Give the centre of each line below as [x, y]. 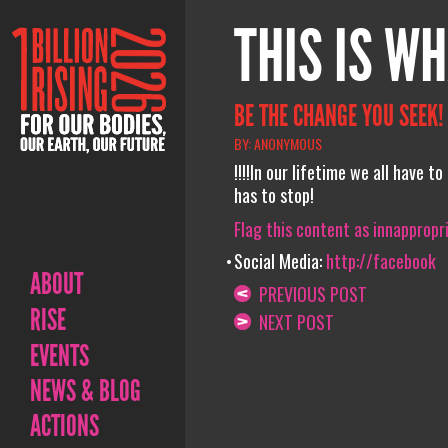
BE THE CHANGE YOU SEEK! [338, 115]
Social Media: [279, 261]
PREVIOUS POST [308, 293]
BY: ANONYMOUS [277, 143]
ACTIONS [64, 426]
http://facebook [380, 261]
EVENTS [59, 356]
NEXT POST [292, 321]
